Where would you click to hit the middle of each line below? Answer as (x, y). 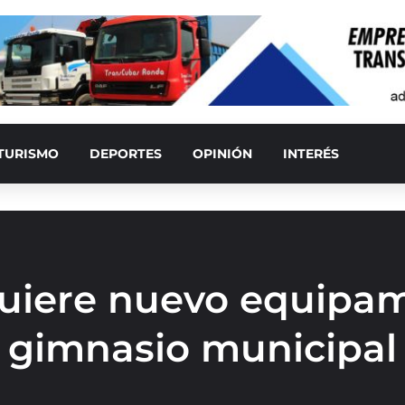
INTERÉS (311, 154)
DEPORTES (126, 154)
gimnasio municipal (202, 348)
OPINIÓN (222, 154)
